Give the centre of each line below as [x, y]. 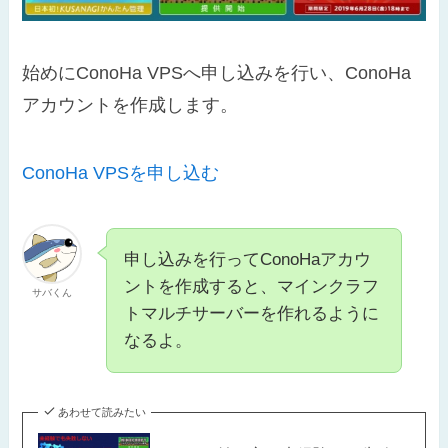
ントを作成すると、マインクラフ [252, 287]
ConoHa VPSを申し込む [121, 172]
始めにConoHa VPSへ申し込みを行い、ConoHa [217, 72]
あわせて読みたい [101, 412]
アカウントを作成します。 [130, 104]
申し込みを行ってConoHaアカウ [248, 260]
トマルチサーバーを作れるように [252, 314]
